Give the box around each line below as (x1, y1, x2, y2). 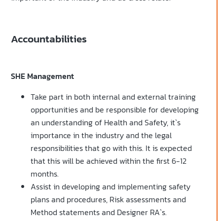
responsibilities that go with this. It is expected (31, 142, 192, 154)
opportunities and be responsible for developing (31, 104, 199, 116)
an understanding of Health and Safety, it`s (31, 116, 181, 129)
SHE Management (11, 70, 74, 82)
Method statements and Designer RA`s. (31, 206, 167, 219)
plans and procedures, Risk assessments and (31, 193, 186, 206)
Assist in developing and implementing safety (31, 181, 190, 193)
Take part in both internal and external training (31, 91, 196, 103)
